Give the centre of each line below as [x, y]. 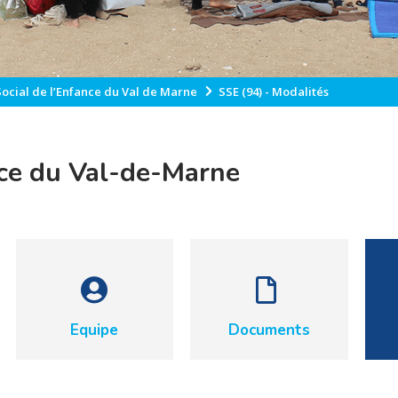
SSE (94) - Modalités [274, 92]
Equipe [95, 330]
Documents [269, 330]
